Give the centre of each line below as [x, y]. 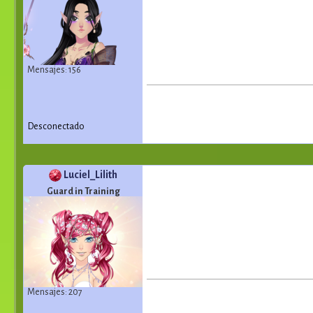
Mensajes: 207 [55, 292]
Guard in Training [83, 191]
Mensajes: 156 [54, 70]
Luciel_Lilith [90, 174]
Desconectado [56, 126]
